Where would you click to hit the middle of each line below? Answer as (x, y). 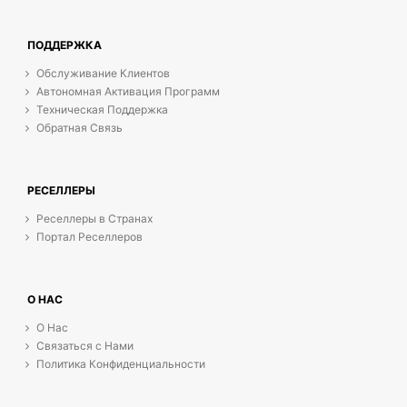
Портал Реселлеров (89, 237)
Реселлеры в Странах (94, 218)
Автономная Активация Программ (128, 91)
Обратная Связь (79, 128)
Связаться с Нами (85, 346)
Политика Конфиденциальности (121, 364)
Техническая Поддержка (102, 109)
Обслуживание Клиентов (103, 73)
